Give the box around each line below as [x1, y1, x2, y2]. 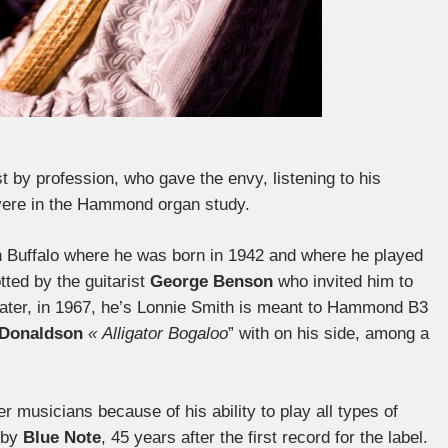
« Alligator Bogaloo [88, 324, 228, 343]
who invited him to [273, 272, 413, 291]
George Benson [150, 272, 273, 291]
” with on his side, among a [228, 324, 429, 343]
